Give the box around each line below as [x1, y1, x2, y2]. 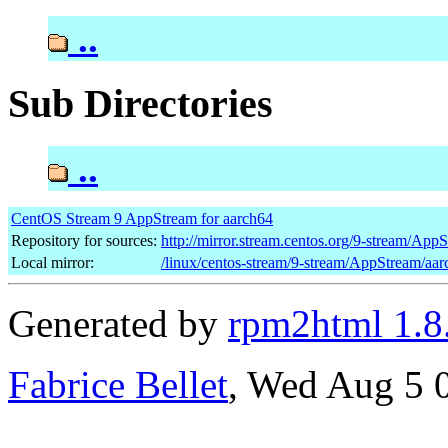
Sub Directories [8, 81, 273, 127]
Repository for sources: [11, 231, 157, 249]
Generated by [8, 301, 228, 345]
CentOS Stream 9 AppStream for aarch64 [11, 209, 273, 227]
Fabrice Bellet [8, 362, 228, 406]
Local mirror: [11, 253, 94, 271]
